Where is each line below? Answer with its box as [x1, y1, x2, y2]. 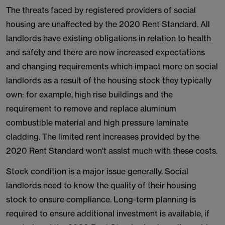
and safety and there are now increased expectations [6, 47, 205, 57]
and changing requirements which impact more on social [6, 61, 218, 71]
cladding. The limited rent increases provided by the [6, 132, 199, 142]
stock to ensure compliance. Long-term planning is [6, 194, 196, 204]
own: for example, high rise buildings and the [6, 89, 173, 99]
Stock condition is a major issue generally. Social [6, 166, 188, 176]
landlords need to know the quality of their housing [6, 180, 196, 190]
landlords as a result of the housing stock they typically [6, 75, 211, 85]
